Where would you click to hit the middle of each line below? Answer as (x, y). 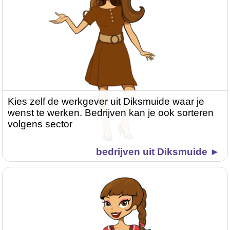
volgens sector (40, 124)
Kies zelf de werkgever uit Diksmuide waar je (106, 102)
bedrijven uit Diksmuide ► (158, 152)
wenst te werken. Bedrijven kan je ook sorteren (111, 113)
